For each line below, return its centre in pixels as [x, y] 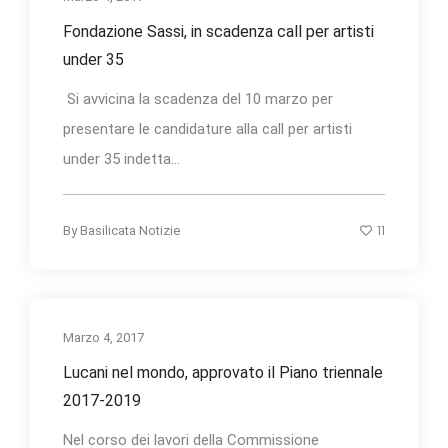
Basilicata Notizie [130, 230]
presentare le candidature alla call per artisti [207, 128]
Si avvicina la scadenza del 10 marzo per [198, 98]
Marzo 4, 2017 [103, 337]
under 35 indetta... [121, 158]
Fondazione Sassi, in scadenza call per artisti [218, 31]
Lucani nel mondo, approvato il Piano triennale [223, 372]
